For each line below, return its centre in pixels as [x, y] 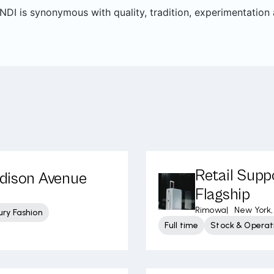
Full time [182, 225]
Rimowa [211, 210]
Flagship [223, 194]
